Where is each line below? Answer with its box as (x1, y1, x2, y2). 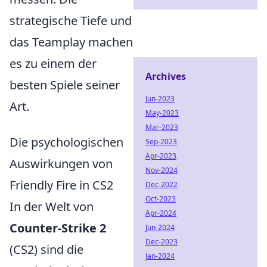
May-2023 (145, 108, 179, 118)
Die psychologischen (10, 134, 123, 150)
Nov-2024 (145, 165, 178, 175)
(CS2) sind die (10, 241, 83, 257)
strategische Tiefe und (10, 13, 132, 29)
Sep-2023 (145, 136, 177, 147)
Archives (145, 70, 186, 83)
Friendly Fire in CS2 (10, 177, 113, 193)
